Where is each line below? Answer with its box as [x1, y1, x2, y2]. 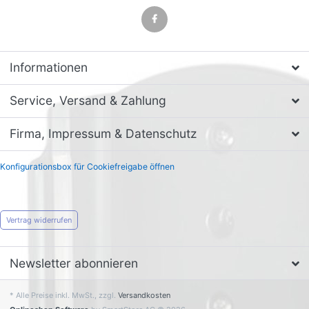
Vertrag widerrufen [6, 215, 72, 226]
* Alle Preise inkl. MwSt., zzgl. [10, 290, 118, 301]
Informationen [10, 60, 88, 75]
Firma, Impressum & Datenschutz [10, 126, 197, 141]
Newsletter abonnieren [10, 255, 138, 270]
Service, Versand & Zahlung [10, 93, 166, 108]
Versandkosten [118, 290, 170, 301]
